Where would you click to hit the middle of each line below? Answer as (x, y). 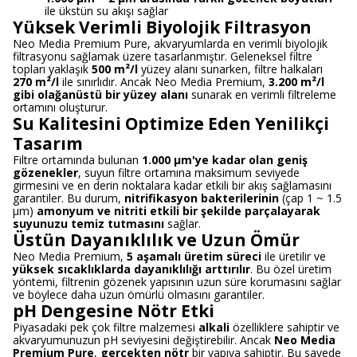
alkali (214, 327)
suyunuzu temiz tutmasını (88, 224)
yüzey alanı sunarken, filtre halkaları (230, 69)
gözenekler (45, 173)
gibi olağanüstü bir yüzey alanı (100, 94)
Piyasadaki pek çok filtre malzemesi (106, 327)
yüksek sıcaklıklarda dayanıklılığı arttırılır (131, 269)
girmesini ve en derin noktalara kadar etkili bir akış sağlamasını (172, 185)
